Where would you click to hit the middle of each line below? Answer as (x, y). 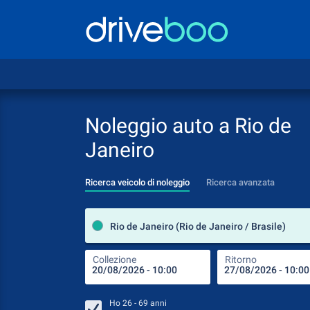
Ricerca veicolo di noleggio (137, 182)
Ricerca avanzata (240, 182)
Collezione (115, 259)
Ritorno (241, 259)
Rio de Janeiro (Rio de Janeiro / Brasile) (198, 226)
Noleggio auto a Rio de (188, 126)
